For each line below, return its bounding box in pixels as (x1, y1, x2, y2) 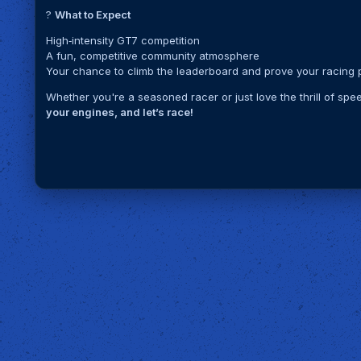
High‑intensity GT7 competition (46, 33, 201, 47)
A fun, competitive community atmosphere (46, 48, 260, 62)
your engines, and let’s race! (46, 105, 194, 118)
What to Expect (55, 7, 131, 21)
